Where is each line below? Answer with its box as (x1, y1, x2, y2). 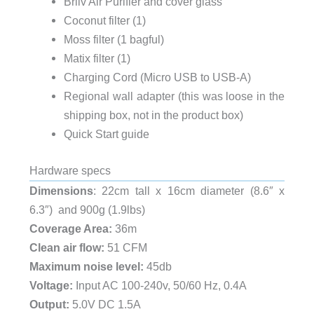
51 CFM (107, 240, 147, 254)
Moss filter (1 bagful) (63, 33, 164, 46)
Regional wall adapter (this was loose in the (63, 90, 285, 103)
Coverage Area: (29, 221, 115, 235)
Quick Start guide (63, 128, 149, 141)
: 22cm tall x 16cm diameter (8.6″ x (93, 184, 285, 197)
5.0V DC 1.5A (71, 297, 141, 310)
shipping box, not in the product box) (63, 109, 243, 122)
